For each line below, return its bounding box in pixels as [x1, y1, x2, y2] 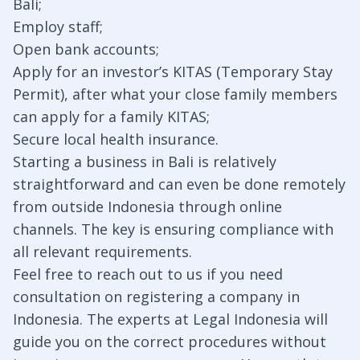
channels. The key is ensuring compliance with [13, 219, 333, 239]
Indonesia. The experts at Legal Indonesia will [13, 309, 328, 329]
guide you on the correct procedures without [13, 332, 326, 352]
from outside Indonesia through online [13, 197, 282, 217]
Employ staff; [13, 17, 103, 37]
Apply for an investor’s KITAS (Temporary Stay [13, 62, 333, 82]
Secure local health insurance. [13, 129, 219, 149]
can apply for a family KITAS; [13, 107, 210, 127]
